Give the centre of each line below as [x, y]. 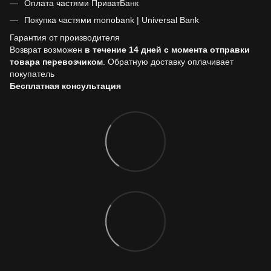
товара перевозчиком [56, 61]
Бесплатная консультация [65, 86]
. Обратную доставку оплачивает [168, 61]
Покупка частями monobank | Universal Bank [112, 20]
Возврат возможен [47, 49]
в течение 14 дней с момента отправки [167, 49]
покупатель [32, 73]
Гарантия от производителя [65, 37]
